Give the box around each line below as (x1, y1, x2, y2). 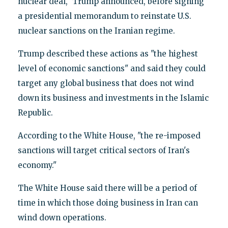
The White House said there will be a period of (17, 183, 197, 193)
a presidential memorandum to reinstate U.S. (17, 11, 191, 21)
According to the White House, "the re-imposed (17, 130, 201, 140)
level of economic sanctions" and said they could (17, 63, 206, 73)
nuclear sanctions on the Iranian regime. (17, 25, 175, 36)
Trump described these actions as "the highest (17, 48, 198, 59)
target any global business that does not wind (17, 78, 194, 88)
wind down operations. (17, 212, 106, 222)
